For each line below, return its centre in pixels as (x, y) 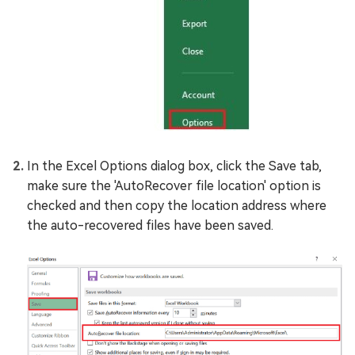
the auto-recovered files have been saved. (150, 225)
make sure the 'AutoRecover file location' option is (174, 185)
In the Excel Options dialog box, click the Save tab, (174, 166)
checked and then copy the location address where (177, 205)
